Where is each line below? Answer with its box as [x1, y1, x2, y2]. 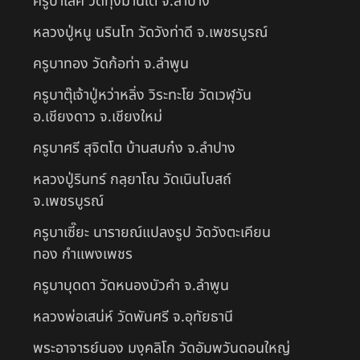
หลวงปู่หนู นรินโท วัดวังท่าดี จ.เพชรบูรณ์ [33, 21, 268, 43]
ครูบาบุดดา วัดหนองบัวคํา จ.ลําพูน [33, 274, 229, 297]
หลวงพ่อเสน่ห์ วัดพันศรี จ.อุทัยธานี [33, 305, 233, 328]
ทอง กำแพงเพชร [33, 243, 133, 265]
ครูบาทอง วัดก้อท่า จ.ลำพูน [33, 52, 189, 75]
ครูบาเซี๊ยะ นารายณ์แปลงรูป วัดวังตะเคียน [33, 221, 271, 243]
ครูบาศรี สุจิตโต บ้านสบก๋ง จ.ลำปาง [33, 137, 235, 159]
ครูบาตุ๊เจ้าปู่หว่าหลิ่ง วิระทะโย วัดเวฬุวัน [33, 84, 252, 106]
